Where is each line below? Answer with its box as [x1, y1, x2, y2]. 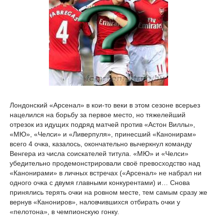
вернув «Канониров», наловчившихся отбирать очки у [10, 198, 180, 206]
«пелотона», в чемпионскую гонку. [10, 208, 119, 216]
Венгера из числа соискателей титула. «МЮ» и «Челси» [10, 150, 188, 158]
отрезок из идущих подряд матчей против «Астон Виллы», [10, 121, 195, 129]
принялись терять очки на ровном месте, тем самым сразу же [10, 188, 207, 197]
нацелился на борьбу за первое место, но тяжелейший [10, 111, 186, 119]
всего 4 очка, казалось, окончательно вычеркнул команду [10, 140, 192, 148]
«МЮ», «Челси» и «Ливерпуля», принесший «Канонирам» [10, 130, 196, 139]
